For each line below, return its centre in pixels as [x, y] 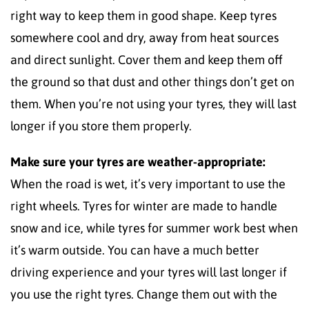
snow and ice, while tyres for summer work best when [154, 228]
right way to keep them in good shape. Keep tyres [143, 15]
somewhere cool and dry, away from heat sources [144, 37]
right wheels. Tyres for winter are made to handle [144, 206]
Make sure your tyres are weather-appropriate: [138, 161]
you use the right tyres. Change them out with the [144, 294]
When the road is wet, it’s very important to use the [148, 183]
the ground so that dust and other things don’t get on [152, 81]
